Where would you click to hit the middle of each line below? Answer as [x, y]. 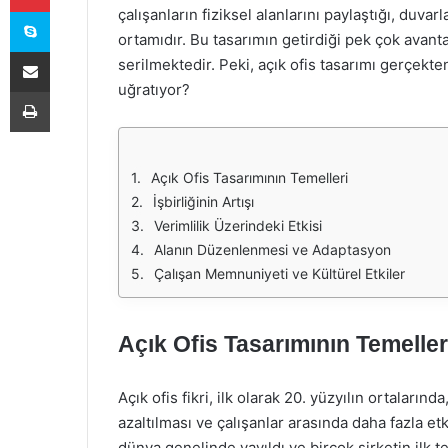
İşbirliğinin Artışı [203, 201]
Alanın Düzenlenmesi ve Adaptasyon [272, 249]
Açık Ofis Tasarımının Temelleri [249, 177]
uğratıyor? [154, 89]
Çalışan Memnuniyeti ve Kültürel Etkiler [279, 273]
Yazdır [68, 91]
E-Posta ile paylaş [68, 51]
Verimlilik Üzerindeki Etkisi [238, 225]
